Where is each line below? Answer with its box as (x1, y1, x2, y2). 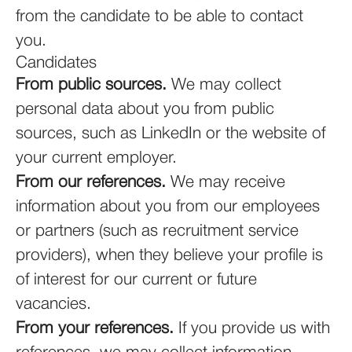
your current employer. (16, 151, 177, 166)
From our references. (16, 175, 166, 190)
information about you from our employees (16, 200, 320, 214)
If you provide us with (174, 321, 330, 336)
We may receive (166, 175, 285, 190)
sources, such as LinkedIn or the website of (16, 126, 325, 141)
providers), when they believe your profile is (16, 248, 323, 263)
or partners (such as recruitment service (16, 224, 299, 239)
